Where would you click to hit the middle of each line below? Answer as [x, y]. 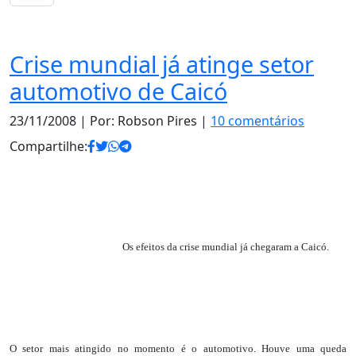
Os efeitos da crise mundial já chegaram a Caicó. [226, 246]
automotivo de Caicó [118, 91]
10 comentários [257, 121]
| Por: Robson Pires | [143, 121]
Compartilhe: [48, 146]
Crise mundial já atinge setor [162, 64]
